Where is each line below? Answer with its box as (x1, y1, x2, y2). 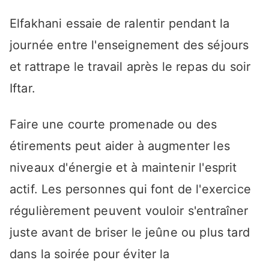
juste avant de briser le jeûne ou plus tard (10, 225, 250, 240)
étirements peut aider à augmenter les (10, 139, 230, 154)
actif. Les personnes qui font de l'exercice (10, 182, 251, 197)
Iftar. (10, 81, 35, 96)
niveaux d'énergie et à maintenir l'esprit (10, 160, 237, 175)
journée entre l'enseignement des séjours (10, 38, 249, 53)
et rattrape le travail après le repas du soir (10, 59, 251, 74)
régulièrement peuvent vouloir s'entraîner (10, 204, 249, 219)
